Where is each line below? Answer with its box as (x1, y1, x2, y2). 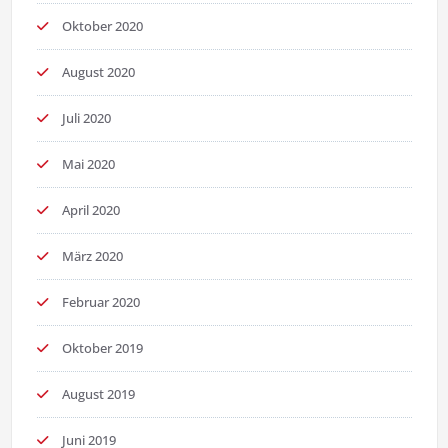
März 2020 (61, 247, 123, 266)
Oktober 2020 (61, 17, 143, 36)
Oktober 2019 (61, 339, 143, 358)
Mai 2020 (61, 155, 115, 174)
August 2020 (61, 63, 135, 82)
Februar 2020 (61, 293, 140, 312)
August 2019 (61, 385, 135, 404)
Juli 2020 (61, 109, 111, 128)
